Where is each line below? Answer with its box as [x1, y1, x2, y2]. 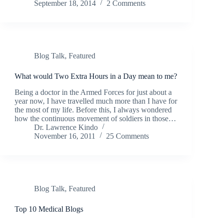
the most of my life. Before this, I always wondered [15, 105, 172, 114]
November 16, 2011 [34, 131, 95, 140]
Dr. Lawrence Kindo [34, 123, 98, 131]
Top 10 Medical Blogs [15, 204, 83, 213]
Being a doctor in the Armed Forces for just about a [15, 88, 172, 96]
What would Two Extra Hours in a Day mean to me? [15, 72, 177, 80]
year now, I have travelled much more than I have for [15, 96, 177, 105]
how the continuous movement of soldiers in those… [15, 114, 176, 123]
